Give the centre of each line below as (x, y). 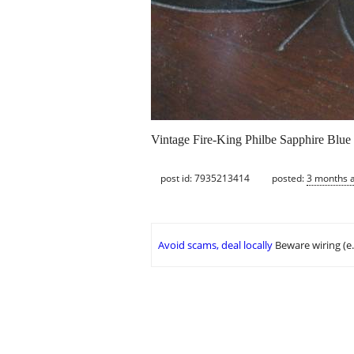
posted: (289, 178)
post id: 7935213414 (205, 178)
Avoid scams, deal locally (215, 245)
